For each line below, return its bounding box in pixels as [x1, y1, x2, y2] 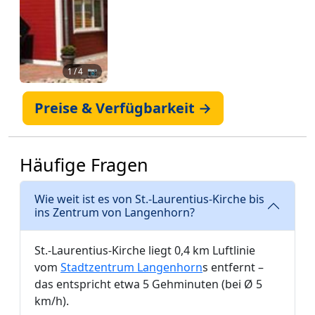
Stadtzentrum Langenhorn [60, 259, 202, 275]
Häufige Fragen [20, 153, 148, 176]
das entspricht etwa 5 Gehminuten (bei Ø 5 [34, 276, 264, 292]
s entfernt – [202, 259, 264, 275]
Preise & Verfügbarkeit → [34, 98, 212, 117]
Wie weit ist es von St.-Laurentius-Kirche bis [34, 191, 264, 207]
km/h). [34, 293, 69, 309]
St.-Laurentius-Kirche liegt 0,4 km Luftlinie [34, 243, 255, 258]
